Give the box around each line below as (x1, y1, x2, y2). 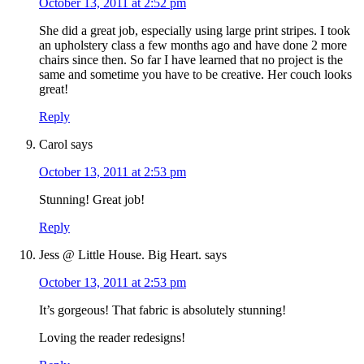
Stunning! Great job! (39, 193, 145, 207)
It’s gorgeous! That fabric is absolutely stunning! (39, 303, 286, 318)
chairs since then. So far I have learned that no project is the (39, 53, 343, 67)
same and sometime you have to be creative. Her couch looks (39, 67, 352, 82)
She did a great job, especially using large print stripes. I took (39, 24, 350, 38)
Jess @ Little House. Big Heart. (39, 248, 201, 262)
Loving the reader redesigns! (39, 331, 185, 345)
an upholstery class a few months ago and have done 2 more (39, 38, 347, 53)
